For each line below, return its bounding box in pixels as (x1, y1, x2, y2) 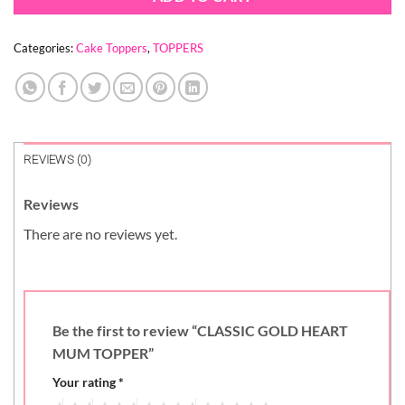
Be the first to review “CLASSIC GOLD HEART (52, 322, 348, 340)
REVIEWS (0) (24, 152, 91, 166)
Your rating (52, 374, 118, 391)
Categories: (14, 40, 76, 55)
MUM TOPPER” (52, 344, 156, 363)
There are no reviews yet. (24, 224, 177, 242)
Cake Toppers (76, 40, 147, 55)
